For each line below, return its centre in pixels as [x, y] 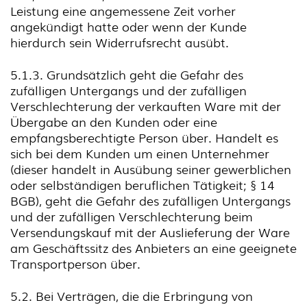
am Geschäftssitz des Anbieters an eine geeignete [153, 247]
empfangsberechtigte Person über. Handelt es [144, 137]
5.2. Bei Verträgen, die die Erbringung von [132, 295]
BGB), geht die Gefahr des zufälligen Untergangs [150, 200]
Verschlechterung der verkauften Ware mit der [146, 106]
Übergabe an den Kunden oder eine [114, 121]
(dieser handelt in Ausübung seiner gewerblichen [151, 169]
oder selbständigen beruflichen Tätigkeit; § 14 [143, 184]
